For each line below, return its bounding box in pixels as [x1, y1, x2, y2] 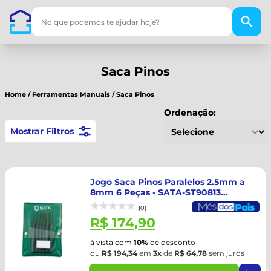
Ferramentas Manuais [32, 90, 110, 99]
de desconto [148, 238, 195, 247]
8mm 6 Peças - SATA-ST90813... [90, 187, 228, 198]
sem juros [207, 249, 244, 258]
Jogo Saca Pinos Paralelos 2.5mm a [90, 177, 245, 188]
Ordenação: [164, 107, 216, 118]
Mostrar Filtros [10, 126, 74, 137]
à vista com [90, 238, 134, 247]
